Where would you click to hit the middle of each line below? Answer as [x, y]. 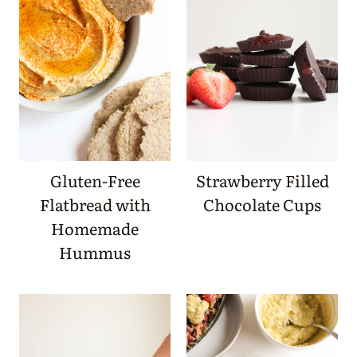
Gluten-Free [95, 180]
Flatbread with [95, 204]
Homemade [95, 228]
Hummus [95, 252]
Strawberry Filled [262, 180]
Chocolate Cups [262, 204]
